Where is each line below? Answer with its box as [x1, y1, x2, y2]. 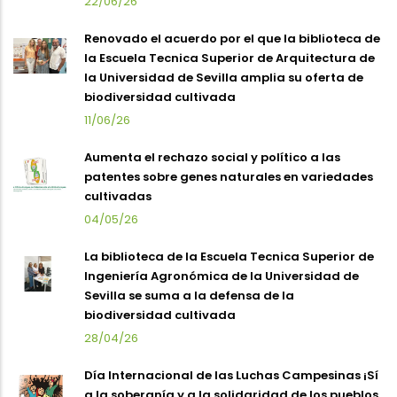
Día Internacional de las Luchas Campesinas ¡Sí [84, 366, 378, 384]
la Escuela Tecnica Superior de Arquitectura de [84, 49, 375, 66]
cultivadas [84, 187, 152, 205]
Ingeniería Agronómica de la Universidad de [84, 267, 359, 284]
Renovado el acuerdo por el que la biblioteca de [84, 29, 380, 47]
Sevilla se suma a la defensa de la [84, 286, 294, 304]
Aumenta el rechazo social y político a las [84, 148, 340, 166]
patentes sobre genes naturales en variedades [84, 167, 373, 185]
